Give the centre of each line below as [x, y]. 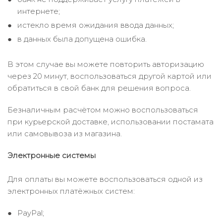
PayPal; [31, 213]
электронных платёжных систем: [71, 191]
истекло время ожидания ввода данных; [96, 25]
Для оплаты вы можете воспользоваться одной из [105, 179]
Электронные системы [52, 155]
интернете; [39, 11]
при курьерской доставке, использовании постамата [111, 122]
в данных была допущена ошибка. [82, 39]
